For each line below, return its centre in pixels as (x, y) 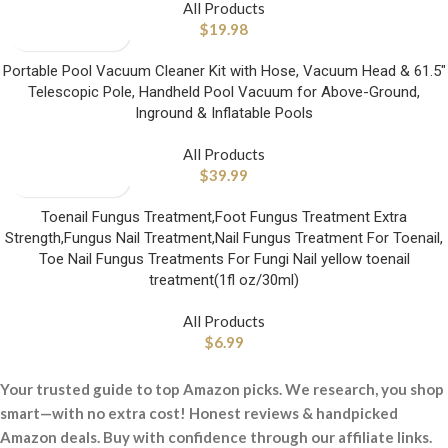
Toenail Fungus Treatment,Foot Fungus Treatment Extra (224, 216)
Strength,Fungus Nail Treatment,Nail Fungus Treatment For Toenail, (224, 237)
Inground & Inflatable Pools (224, 112)
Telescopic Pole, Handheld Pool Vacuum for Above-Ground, (224, 91)
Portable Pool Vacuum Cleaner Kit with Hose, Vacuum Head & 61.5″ (224, 70)
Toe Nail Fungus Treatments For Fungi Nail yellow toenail (224, 258)
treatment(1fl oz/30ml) (224, 279)
